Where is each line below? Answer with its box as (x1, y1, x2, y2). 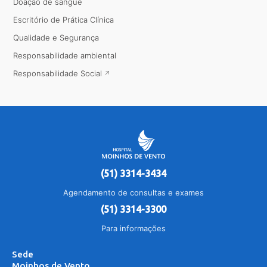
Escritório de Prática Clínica (13, 15, 114, 25)
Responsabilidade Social (13, 69, 103, 79)
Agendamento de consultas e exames (63, 188, 204, 198)
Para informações (101, 223, 166, 234)
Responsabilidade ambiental (13, 51, 117, 61)
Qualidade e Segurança (13, 33, 100, 43)
